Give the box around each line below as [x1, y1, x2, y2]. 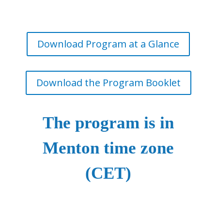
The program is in [43, 113, 174, 132]
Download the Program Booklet [36, 76, 181, 89]
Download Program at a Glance [37, 37, 180, 50]
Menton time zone [43, 139, 174, 157]
